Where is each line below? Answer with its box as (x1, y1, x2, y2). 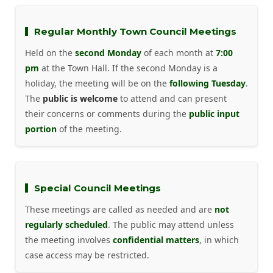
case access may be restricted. (25, 249, 149, 261)
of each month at (141, 46, 216, 58)
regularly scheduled (25, 218, 108, 230)
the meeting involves (25, 233, 113, 246)
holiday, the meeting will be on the (25, 77, 169, 89)
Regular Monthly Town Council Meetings (34, 25, 236, 37)
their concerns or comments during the (25, 107, 189, 119)
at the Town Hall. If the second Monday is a (39, 62, 218, 74)
